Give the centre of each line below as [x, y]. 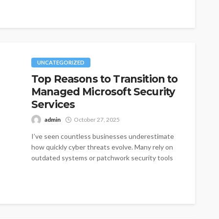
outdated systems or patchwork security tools [102, 157]
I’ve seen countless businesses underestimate [103, 136]
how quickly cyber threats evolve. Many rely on [102, 147]
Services [53, 104]
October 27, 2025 [97, 119]
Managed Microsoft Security [103, 91]
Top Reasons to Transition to [105, 79]
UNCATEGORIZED [61, 62]
